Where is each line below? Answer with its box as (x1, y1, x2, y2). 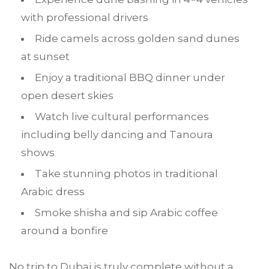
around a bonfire (21, 225, 108, 237)
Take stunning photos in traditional (35, 168, 218, 180)
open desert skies (21, 89, 113, 101)
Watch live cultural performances (35, 110, 209, 122)
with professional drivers (21, 11, 148, 23)
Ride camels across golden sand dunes (35, 32, 240, 44)
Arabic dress (21, 186, 85, 198)
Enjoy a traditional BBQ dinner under (35, 71, 225, 83)
